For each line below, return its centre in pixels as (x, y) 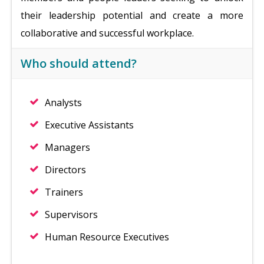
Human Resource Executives (107, 237)
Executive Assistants (89, 125)
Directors (65, 170)
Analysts (63, 103)
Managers (67, 147)
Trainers (64, 192)
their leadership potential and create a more (132, 15)
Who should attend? (79, 63)
